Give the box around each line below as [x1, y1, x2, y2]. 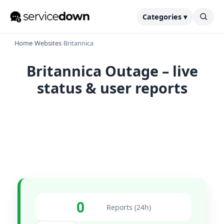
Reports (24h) [106, 202, 151, 212]
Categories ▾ [142, 11, 187, 21]
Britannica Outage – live [26, 61, 198, 80]
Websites [34, 38, 61, 47]
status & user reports [36, 78, 187, 97]
